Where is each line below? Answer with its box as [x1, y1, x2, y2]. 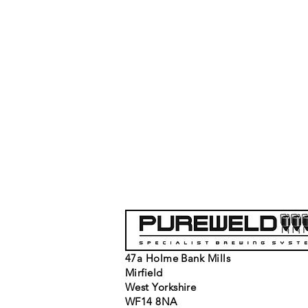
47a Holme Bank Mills [125, 251, 230, 265]
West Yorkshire [125, 280, 197, 294]
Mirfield [125, 265, 163, 279]
